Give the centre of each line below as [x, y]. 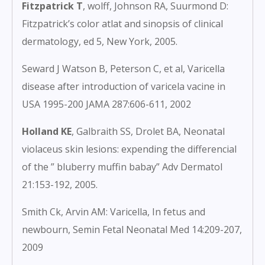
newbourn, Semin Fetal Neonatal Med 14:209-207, [132, 230]
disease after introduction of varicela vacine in [124, 87]
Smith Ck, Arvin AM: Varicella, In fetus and [114, 212]
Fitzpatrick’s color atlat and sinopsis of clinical [122, 24]
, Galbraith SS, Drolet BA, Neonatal [148, 132]
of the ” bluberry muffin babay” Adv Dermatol [122, 167]
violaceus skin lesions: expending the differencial [129, 149]
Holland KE [47, 132]
